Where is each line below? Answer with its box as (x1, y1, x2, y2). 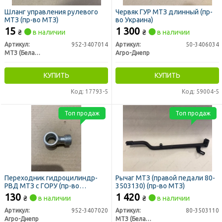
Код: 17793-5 (71, 88, 108, 95)
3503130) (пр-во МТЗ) (115, 181, 185, 190)
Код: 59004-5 (182, 88, 219, 95)
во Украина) (115, 15, 153, 24)
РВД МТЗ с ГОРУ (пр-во (4, 181, 79, 190)
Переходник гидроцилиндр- (4, 173, 98, 182)
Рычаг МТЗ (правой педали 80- (115, 173, 215, 182)
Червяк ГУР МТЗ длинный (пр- (115, 7, 213, 16)
